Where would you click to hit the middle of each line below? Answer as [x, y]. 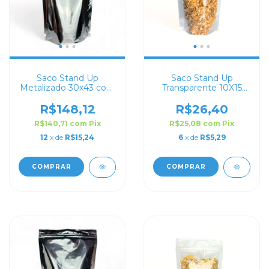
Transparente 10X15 [202, 88]
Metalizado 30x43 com [67, 88]
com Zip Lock [202, 97]
